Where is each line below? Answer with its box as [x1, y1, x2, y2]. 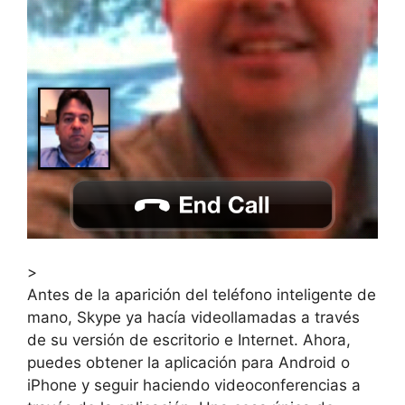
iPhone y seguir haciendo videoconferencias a [27, 376, 361, 395]
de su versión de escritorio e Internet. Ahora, [27, 331, 351, 350]
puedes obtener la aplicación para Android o [27, 353, 350, 372]
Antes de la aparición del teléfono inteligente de [27, 286, 376, 305]
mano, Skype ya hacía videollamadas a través [27, 308, 360, 327]
